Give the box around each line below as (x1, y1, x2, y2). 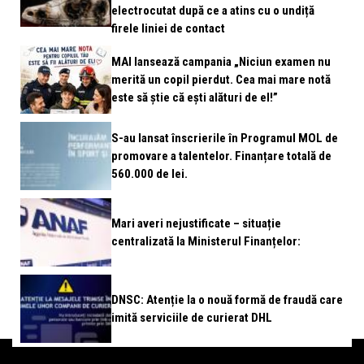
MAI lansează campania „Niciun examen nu (111, 54, 331, 69)
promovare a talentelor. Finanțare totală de (111, 149, 331, 163)
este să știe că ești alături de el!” (111, 90, 278, 105)
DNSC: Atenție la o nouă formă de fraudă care (111, 292, 343, 307)
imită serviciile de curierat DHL (111, 310, 272, 325)
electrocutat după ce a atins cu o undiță (111, 3, 314, 18)
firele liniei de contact (111, 21, 225, 36)
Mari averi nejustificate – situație (111, 216, 281, 231)
